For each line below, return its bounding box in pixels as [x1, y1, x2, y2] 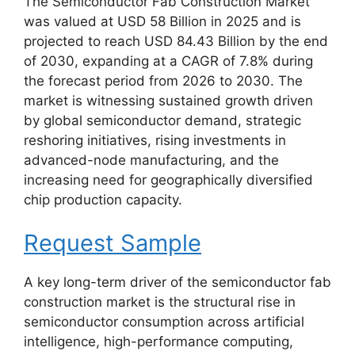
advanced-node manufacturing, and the [24, 151, 279, 168]
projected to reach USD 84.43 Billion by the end [24, 32, 328, 49]
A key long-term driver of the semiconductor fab [24, 274, 331, 290]
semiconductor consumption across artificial [24, 314, 304, 330]
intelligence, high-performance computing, [24, 334, 293, 349]
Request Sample [24, 229, 201, 257]
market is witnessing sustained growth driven [24, 92, 313, 109]
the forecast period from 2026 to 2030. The [24, 72, 303, 89]
